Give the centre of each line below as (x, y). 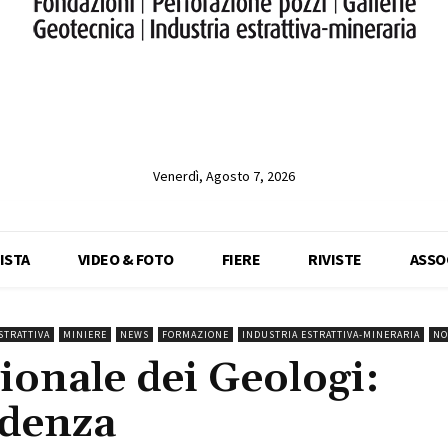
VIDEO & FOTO (125, 258)
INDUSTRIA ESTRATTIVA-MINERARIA (331, 334)
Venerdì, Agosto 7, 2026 (223, 176)
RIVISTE (335, 258)
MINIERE (85, 334)
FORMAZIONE (195, 334)
